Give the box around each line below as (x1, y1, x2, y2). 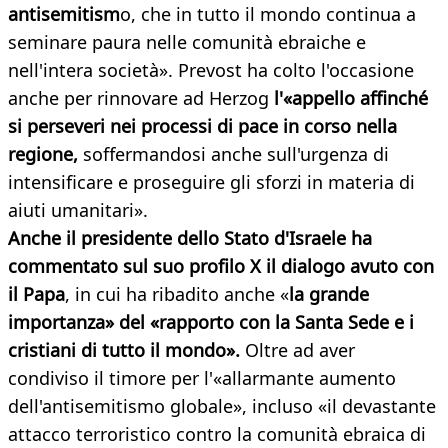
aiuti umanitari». (8, 198, 158, 223)
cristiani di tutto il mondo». (8, 338, 245, 363)
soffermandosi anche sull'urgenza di (78, 142, 389, 167)
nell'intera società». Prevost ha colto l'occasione (8, 58, 414, 83)
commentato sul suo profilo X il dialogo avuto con (8, 254, 434, 279)
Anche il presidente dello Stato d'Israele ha (8, 226, 372, 251)
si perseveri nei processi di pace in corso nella (8, 114, 397, 139)
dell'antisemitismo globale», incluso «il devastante (8, 394, 436, 419)
